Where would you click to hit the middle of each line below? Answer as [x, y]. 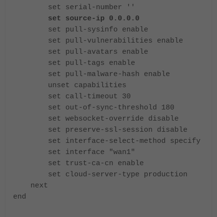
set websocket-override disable [96, 118]
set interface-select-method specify [107, 141]
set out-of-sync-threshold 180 [94, 107]
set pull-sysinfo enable [81, 29]
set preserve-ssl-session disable [100, 130]
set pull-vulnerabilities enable [98, 40]
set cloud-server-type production [100, 174]
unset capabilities [70, 85]
